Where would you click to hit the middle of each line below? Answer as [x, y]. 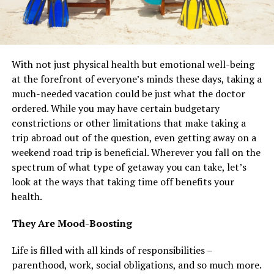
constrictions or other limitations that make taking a [128, 123]
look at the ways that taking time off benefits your [123, 182]
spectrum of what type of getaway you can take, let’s [129, 167]
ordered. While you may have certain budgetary [115, 109]
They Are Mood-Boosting [72, 224]
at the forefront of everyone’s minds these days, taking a [136, 79]
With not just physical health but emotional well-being [133, 65]
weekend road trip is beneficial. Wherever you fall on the [136, 153]
